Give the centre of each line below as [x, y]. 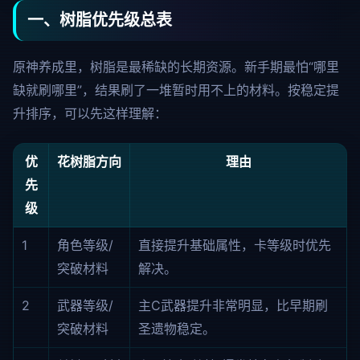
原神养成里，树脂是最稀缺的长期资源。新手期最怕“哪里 [176, 67]
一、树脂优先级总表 [100, 20]
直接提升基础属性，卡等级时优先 [235, 245]
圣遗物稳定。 [177, 329]
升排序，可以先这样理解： [90, 113]
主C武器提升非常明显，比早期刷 [233, 305]
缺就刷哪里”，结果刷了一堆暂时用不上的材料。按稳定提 [176, 90]
